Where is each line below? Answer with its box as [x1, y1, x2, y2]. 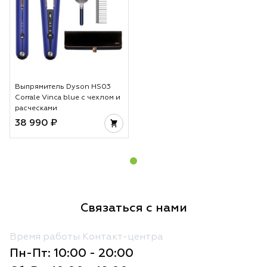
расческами [15, 104, 57, 112]
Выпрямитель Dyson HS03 [15, 83, 111, 91]
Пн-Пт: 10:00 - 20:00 [10, 247, 133, 259]
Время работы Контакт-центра [10, 232, 163, 242]
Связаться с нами [80, 201, 187, 214]
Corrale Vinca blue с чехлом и [15, 94, 120, 101]
